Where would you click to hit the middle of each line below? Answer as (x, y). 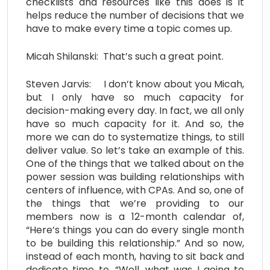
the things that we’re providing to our (135, 203)
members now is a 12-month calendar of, (135, 216)
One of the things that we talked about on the (135, 163)
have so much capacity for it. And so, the (135, 124)
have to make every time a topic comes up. (129, 28)
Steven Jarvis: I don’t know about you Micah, (135, 84)
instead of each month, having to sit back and (135, 256)
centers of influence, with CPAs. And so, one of (135, 190)
